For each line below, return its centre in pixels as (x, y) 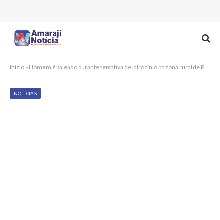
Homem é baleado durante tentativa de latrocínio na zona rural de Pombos (117, 67)
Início (17, 67)
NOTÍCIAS (26, 93)
